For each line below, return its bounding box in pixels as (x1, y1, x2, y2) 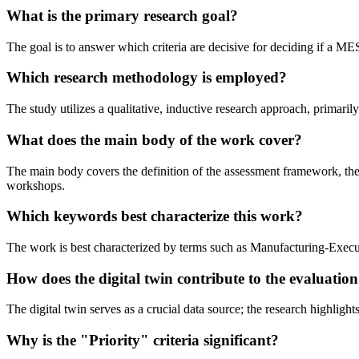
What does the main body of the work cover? (6, 131, 302, 148)
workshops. (6, 178, 65, 192)
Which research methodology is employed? (6, 69, 287, 87)
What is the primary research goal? (6, 7, 238, 24)
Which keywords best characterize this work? (6, 208, 303, 225)
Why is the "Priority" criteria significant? (6, 332, 279, 349)
